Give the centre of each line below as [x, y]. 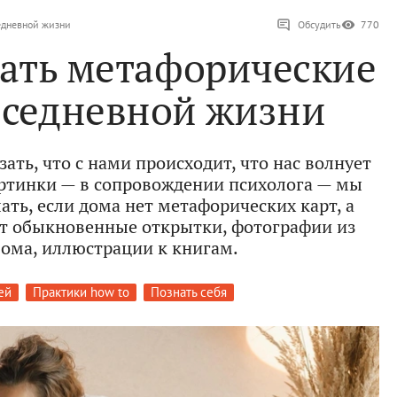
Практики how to [81, 292]
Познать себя [189, 292]
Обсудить [319, 25]
